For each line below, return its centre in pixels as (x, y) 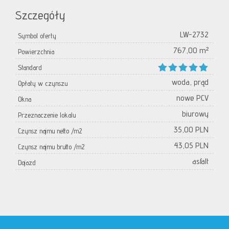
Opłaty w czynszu (43, 84)
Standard (30, 68)
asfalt (200, 162)
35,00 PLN (191, 130)
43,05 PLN (191, 146)
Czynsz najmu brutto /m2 (51, 147)
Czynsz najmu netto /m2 (50, 131)
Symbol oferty (37, 36)
